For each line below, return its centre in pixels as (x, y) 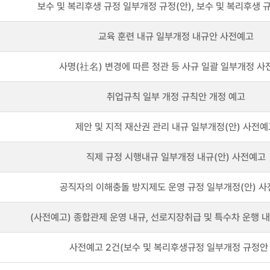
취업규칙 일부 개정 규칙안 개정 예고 (176, 97)
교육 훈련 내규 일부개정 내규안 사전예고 (176, 36)
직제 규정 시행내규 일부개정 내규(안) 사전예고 (176, 157)
